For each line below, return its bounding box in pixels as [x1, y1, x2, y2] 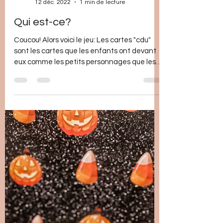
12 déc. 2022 [35, 130, 71, 137]
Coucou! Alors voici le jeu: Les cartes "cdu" [14, 167, 151, 175]
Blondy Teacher [35, 122, 77, 129]
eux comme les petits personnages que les [14, 189, 156, 197]
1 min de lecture [80, 130, 125, 137]
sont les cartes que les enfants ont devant [14, 178, 156, 186]
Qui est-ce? [14, 147, 71, 159]
